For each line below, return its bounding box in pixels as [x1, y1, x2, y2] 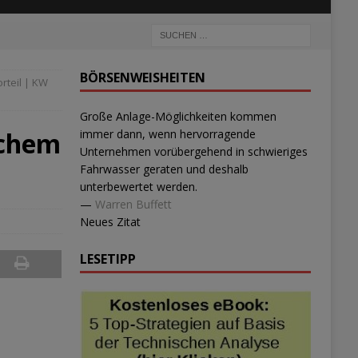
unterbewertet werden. [79, 179, 197, 194]
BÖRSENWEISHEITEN [79, 69, 205, 86]
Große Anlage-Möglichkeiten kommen [79, 109, 276, 124]
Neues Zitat [79, 214, 141, 229]
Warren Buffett [94, 197, 172, 212]
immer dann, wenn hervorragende [79, 126, 256, 141]
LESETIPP [79, 250, 136, 268]
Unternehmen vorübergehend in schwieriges [79, 144, 308, 159]
